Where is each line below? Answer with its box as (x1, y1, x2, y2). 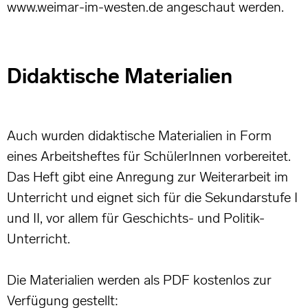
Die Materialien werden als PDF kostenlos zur (7, 272, 272, 289)
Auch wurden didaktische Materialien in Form (7, 127, 272, 144)
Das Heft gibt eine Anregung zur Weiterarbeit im (7, 168, 288, 186)
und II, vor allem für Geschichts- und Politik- (7, 210, 265, 227)
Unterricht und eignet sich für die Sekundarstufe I (7, 189, 298, 206)
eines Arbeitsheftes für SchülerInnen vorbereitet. (7, 148, 291, 165)
